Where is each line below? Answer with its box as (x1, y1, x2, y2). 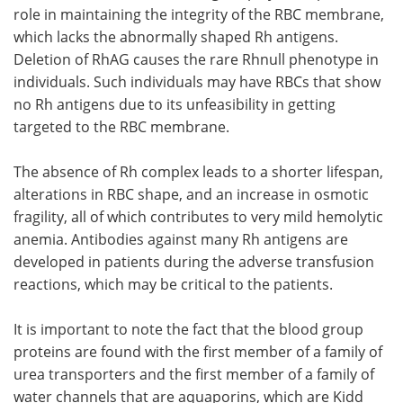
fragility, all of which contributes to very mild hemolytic (13, 207, 383, 228)
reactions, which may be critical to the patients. (13, 274, 333, 295)
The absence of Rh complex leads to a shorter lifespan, (13, 162, 383, 183)
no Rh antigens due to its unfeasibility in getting (13, 94, 336, 115)
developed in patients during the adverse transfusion (13, 252, 374, 273)
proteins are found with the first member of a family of (13, 342, 382, 363)
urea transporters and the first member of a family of (13, 364, 374, 385)
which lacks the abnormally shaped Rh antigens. (13, 27, 338, 48)
